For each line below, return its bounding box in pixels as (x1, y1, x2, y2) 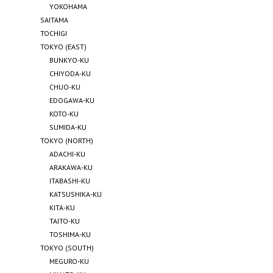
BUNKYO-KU (49, 55, 90, 65)
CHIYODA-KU (49, 68, 91, 78)
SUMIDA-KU (49, 122, 87, 132)
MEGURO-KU (49, 256, 90, 266)
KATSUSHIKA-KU (49, 189, 102, 199)
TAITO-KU (49, 216, 80, 225)
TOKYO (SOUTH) (40, 243, 94, 252)
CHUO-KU (49, 82, 81, 91)
